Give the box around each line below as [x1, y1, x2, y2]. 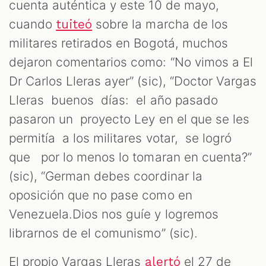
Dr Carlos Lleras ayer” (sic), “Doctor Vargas [9, 74, 256, 89]
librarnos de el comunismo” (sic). [9, 226, 201, 241]
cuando [9, 17, 56, 32]
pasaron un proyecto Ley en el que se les [9, 112, 249, 127]
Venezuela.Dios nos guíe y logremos [9, 207, 218, 222]
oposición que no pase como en [9, 188, 192, 203]
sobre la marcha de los [92, 17, 228, 32]
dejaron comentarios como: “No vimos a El [9, 55, 253, 70]
